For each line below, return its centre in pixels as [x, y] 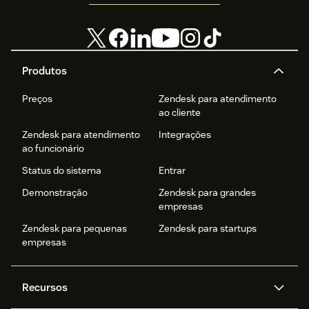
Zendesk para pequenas [74, 229]
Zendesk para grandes [207, 193]
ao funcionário [53, 149]
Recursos [45, 288]
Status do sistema [62, 171]
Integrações [185, 135]
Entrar [172, 171]
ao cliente [180, 113]
